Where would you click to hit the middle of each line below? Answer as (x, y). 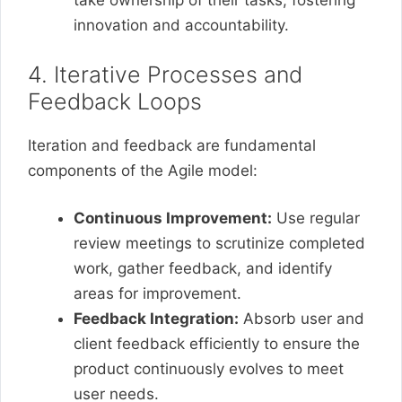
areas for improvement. (157, 293)
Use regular (316, 218)
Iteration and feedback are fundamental (172, 145)
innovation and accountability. (181, 25)
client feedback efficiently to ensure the (217, 344)
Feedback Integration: (156, 319)
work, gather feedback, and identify (203, 268)
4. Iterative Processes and (165, 74)
